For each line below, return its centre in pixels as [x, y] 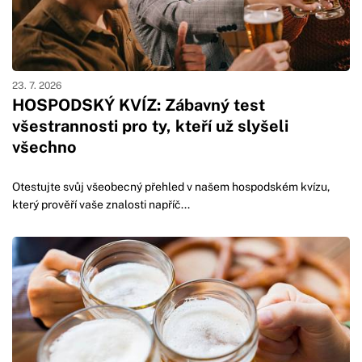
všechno [44, 147]
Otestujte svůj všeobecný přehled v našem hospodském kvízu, [171, 187]
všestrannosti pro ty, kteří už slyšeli [150, 126]
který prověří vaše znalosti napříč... [101, 205]
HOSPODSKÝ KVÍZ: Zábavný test [139, 105]
